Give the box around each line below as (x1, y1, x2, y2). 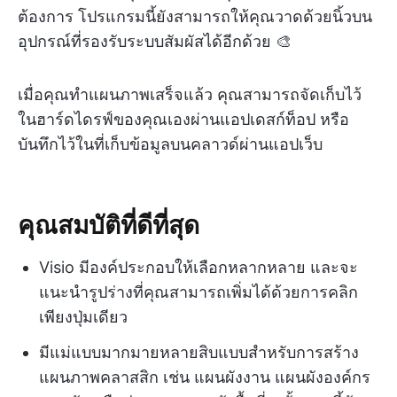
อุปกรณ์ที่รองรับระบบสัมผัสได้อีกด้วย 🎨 (18, 31, 292, 51)
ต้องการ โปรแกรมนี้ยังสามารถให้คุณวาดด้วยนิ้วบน (18, 6, 372, 26)
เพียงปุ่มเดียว (39, 307, 128, 326)
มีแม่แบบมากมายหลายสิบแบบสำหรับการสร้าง (39, 342, 359, 362)
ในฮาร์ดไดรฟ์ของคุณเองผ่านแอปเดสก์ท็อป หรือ (18, 109, 349, 128)
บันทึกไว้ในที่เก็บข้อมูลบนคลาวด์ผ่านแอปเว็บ (18, 134, 323, 153)
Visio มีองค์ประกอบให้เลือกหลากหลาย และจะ (39, 257, 358, 276)
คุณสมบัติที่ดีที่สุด (18, 207, 199, 239)
